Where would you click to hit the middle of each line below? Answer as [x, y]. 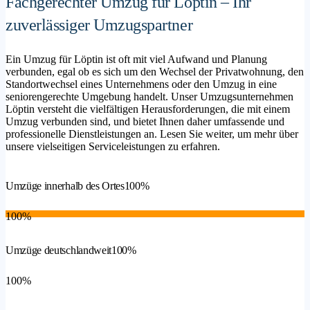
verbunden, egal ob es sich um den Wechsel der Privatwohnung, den [155, 71]
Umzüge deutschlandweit [58, 250]
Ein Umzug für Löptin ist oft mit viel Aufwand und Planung [136, 59]
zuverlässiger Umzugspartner [101, 25]
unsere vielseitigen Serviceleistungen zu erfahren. [113, 146]
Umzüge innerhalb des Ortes [65, 186]
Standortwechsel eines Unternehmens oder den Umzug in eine [141, 84]
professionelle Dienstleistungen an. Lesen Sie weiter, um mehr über [152, 134]
